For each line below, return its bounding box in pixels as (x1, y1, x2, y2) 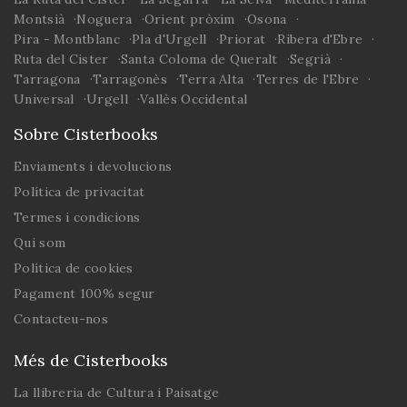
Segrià (290, 50, 331, 67)
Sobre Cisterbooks (14, 123, 158, 144)
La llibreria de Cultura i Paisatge (14, 383, 220, 401)
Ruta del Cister (14, 50, 109, 67)
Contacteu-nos (14, 310, 108, 327)
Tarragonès (93, 70, 168, 87)
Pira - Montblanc (14, 30, 120, 47)
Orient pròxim (144, 10, 235, 27)
